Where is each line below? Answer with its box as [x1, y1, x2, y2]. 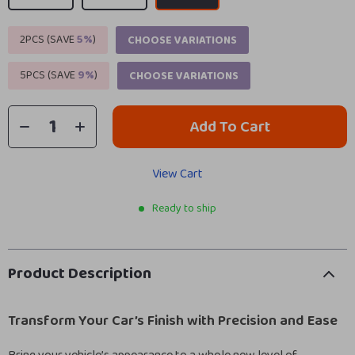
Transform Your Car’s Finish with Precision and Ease [8, 310, 338, 332]
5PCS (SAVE [20, 67, 78, 84]
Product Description [8, 261, 151, 286]
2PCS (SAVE [20, 31, 77, 48]
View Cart [152, 164, 203, 184]
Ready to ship [152, 200, 216, 217]
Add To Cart [189, 114, 270, 139]
